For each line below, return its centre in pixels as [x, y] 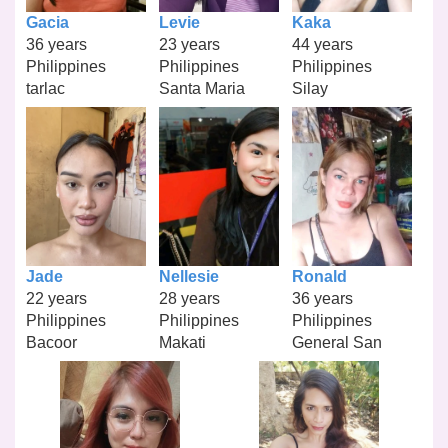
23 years [189, 44]
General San [336, 343]
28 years [189, 299]
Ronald [319, 277]
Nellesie [188, 277]
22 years [57, 299]
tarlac [46, 88]
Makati [182, 343]
